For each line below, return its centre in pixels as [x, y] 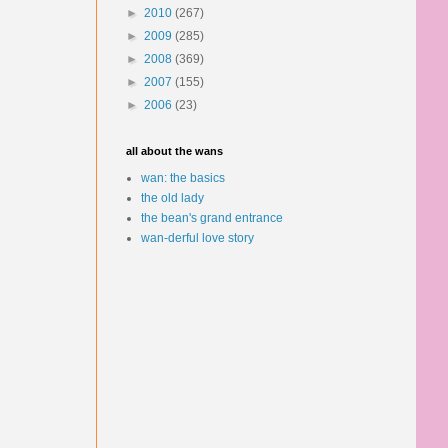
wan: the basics [183, 178]
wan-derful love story [197, 238]
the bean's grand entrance [212, 218]
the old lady [172, 198]
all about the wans [174, 151]
